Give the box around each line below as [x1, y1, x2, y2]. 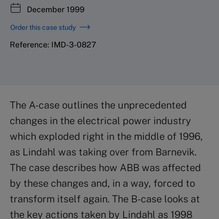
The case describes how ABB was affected [10, 161, 201, 174]
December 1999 [25, 4, 85, 14]
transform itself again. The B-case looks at [10, 193, 200, 205]
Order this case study [10, 23, 76, 31]
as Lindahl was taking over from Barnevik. [10, 146, 197, 158]
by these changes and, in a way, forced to [10, 177, 195, 189]
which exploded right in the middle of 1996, [10, 130, 203, 142]
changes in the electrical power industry [10, 114, 191, 127]
